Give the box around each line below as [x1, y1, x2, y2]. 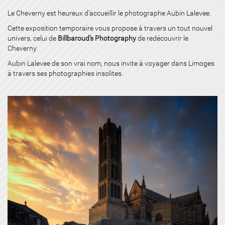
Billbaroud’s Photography [58, 34, 136, 42]
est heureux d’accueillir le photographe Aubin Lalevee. [47, 9, 211, 17]
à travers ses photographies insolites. [8, 69, 123, 77]
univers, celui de [8, 34, 58, 42]
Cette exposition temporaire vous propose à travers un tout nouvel [8, 24, 212, 32]
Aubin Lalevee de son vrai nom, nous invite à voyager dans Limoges [8, 59, 214, 67]
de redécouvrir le [136, 34, 188, 42]
